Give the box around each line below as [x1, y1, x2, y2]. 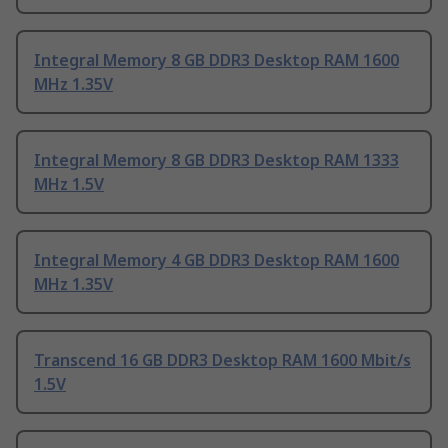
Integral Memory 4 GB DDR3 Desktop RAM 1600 [34, 249, 399, 272]
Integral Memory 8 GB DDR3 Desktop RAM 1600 [34, 49, 399, 72]
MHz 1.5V [34, 173, 104, 196]
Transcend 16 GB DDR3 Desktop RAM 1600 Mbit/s [34, 349, 411, 372]
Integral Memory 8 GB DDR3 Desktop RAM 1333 [34, 149, 399, 172]
